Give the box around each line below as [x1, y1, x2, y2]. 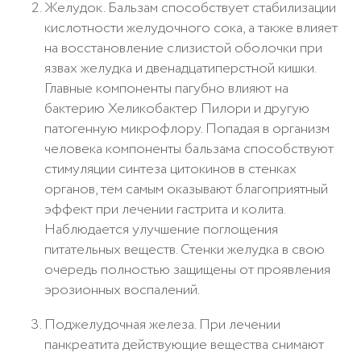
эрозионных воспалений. [44, 279, 200, 301]
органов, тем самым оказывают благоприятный [44, 178, 328, 200]
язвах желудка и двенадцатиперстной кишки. [44, 57, 316, 79]
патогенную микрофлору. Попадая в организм [44, 118, 330, 139]
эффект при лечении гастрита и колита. [44, 198, 285, 220]
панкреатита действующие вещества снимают [44, 334, 324, 355]
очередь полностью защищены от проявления [44, 259, 330, 280]
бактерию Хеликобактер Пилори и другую [44, 98, 309, 119]
